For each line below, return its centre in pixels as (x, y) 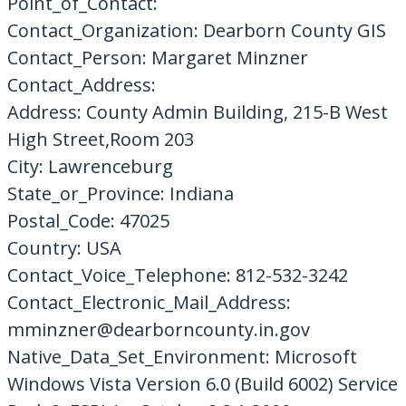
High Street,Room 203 (100, 139)
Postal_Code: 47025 (88, 220)
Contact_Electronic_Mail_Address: (149, 302)
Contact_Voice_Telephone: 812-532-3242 (177, 275)
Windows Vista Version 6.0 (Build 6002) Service (202, 383)
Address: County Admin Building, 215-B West (197, 111)
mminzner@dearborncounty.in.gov (158, 329)
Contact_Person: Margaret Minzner (157, 57)
